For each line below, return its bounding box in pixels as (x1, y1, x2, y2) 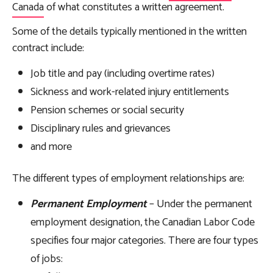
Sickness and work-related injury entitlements (30, 83, 232, 102)
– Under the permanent (147, 195, 252, 214)
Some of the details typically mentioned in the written (12, 23, 247, 41)
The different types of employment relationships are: (12, 169, 247, 188)
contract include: (12, 39, 87, 58)
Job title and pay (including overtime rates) (30, 65, 217, 83)
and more (30, 138, 74, 157)
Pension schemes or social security (30, 101, 186, 120)
